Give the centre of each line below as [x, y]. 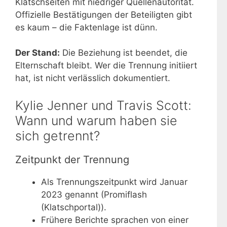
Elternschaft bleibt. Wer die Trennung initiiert [106, 66]
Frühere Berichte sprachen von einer [115, 220]
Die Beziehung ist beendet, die [124, 53]
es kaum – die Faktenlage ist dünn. [86, 27]
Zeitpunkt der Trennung [72, 159]
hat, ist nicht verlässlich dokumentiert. [93, 78]
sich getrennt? [58, 136]
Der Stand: [37, 53]
